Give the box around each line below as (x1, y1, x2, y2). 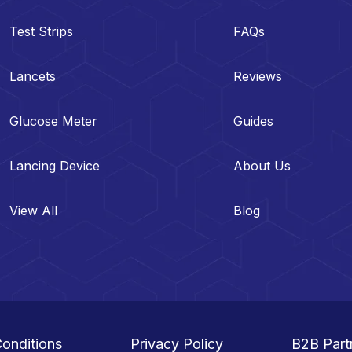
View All (9, 202, 57, 218)
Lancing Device (9, 157, 100, 174)
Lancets (9, 68, 56, 84)
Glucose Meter (9, 112, 97, 129)
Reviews (233, 68, 283, 84)
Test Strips (9, 23, 73, 39)
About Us (233, 157, 291, 174)
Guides (233, 112, 274, 129)
